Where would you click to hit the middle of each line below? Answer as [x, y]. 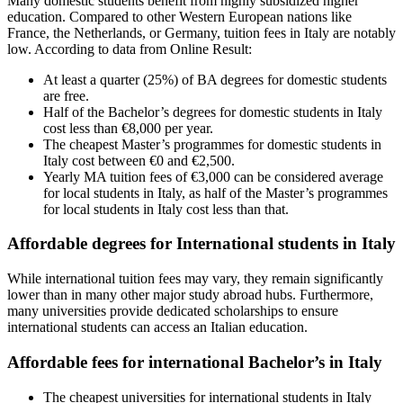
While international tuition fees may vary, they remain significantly [195, 279]
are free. [66, 95]
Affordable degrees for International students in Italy [201, 244]
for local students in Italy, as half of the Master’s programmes [215, 193]
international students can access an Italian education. [157, 327]
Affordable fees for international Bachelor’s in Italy [195, 362]
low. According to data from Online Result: [130, 49]
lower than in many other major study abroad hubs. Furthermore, [190, 295]
